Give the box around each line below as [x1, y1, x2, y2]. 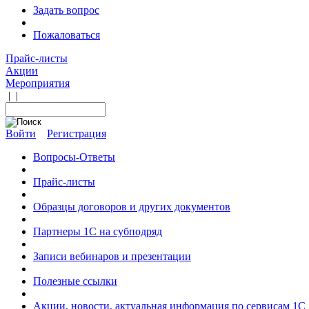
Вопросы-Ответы [33, 151, 115, 163]
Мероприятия [6, 77, 70, 89]
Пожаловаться [33, 29, 100, 41]
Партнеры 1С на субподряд [33, 226, 162, 237]
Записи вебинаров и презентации [33, 250, 191, 262]
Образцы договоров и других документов [33, 201, 230, 212]
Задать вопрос [33, 4, 99, 16]
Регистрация [47, 128, 106, 139]
